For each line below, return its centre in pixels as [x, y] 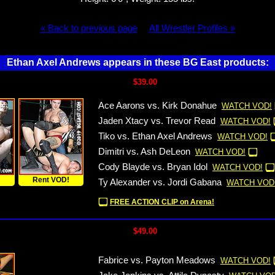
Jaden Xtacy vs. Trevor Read [157, 121]
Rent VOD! [51, 180]
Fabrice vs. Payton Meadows [157, 260]
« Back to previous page [89, 28]
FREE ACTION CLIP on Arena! [162, 202]
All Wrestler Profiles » [192, 28]
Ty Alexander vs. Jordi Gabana [160, 182]
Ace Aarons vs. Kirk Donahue [157, 106]
